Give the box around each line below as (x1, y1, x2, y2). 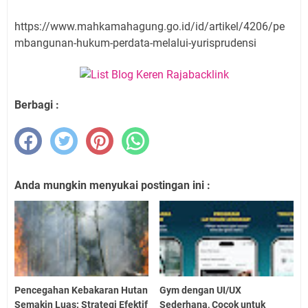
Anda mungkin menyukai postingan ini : (14, 179, 210, 192)
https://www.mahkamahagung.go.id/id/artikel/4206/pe (14, 20, 285, 34)
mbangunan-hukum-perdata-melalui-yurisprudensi (14, 36, 256, 50)
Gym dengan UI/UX (159, 284, 242, 296)
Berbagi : (14, 98, 59, 112)
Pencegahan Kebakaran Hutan (14, 284, 148, 296)
